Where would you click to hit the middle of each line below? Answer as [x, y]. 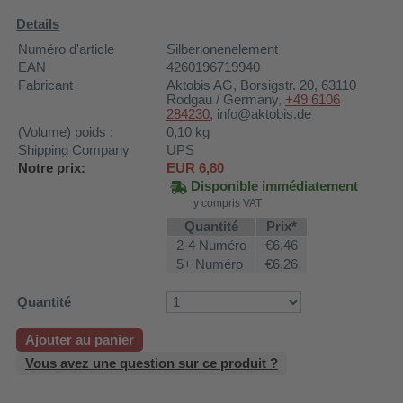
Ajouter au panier [80, 340]
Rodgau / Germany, [226, 99]
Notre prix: [52, 168]
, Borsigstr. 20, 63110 [295, 85]
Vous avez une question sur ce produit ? [152, 363]
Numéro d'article [66, 49]
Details [38, 24]
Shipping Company [74, 150]
